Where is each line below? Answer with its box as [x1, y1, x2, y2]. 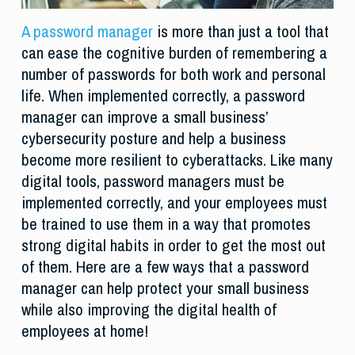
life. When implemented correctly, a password [21, 84, 305, 108]
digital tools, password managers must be [21, 170, 284, 193]
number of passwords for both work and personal [21, 63, 326, 86]
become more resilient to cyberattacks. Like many [21, 148, 333, 172]
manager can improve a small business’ [21, 105, 268, 129]
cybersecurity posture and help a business [21, 127, 286, 151]
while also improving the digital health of [21, 298, 277, 322]
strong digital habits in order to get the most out [21, 234, 326, 258]
